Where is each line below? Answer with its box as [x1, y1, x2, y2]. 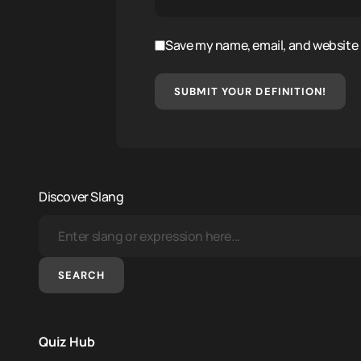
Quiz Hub [39, 333, 95, 351]
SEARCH [58, 268, 106, 282]
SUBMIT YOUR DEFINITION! [174, 85, 326, 98]
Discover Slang [39, 188, 124, 205]
